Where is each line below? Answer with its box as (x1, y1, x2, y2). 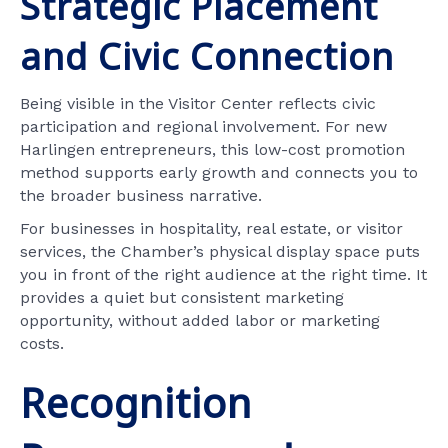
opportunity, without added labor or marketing (20, 310, 380, 330)
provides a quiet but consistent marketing (20, 287, 344, 307)
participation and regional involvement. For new (20, 116, 387, 136)
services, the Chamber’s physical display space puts (20, 241, 420, 261)
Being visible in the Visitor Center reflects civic (20, 93, 376, 113)
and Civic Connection (20, 31, 394, 81)
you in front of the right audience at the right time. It (20, 264, 427, 284)
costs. (20, 333, 64, 353)
